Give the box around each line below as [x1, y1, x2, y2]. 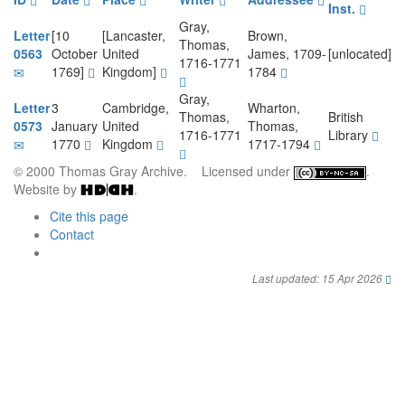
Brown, [248, 26, 287, 44]
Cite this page [50, 207, 128, 225]
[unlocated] [328, 44, 391, 62]
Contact [50, 225, 94, 243]
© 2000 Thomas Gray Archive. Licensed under [14, 162, 294, 180]
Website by [14, 180, 80, 198]
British [328, 108, 363, 126]
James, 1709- [248, 44, 326, 62]
